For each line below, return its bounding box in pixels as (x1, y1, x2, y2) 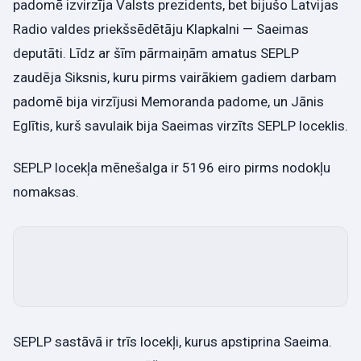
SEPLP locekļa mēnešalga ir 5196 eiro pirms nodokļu (13, 159, 330, 176)
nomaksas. (13, 183, 79, 200)
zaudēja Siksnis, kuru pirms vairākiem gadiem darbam (13, 69, 337, 86)
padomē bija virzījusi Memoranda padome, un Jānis (13, 93, 324, 110)
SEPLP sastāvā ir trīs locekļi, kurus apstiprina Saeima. (13, 333, 332, 350)
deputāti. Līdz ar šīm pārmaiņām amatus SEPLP (13, 45, 299, 62)
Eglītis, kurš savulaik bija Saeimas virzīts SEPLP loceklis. (13, 118, 348, 135)
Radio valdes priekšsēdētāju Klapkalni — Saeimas (13, 21, 309, 38)
